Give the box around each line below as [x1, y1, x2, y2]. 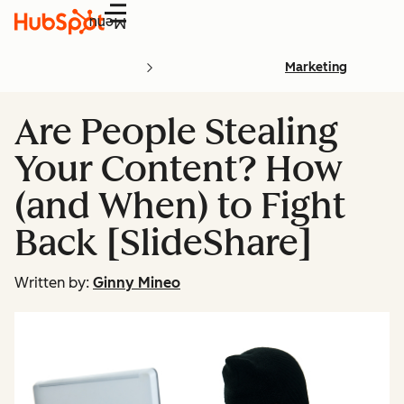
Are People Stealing [14, 110, 338, 153]
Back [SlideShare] [14, 221, 312, 264]
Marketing [285, 60, 347, 75]
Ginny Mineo [93, 274, 180, 291]
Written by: [14, 274, 89, 291]
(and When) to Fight [14, 184, 345, 227]
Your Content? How [14, 147, 343, 190]
